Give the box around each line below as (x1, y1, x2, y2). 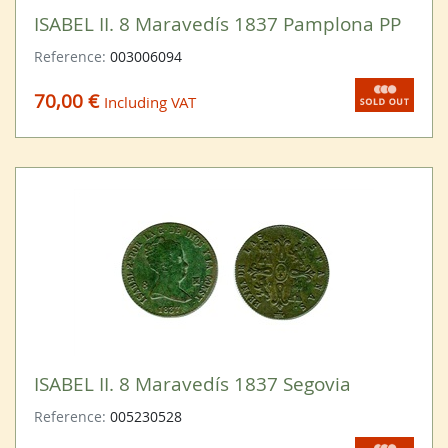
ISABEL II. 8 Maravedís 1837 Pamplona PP (33, 11, 401, 37)
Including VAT (103, 91, 196, 112)
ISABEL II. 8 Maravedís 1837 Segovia (33, 370, 351, 396)
